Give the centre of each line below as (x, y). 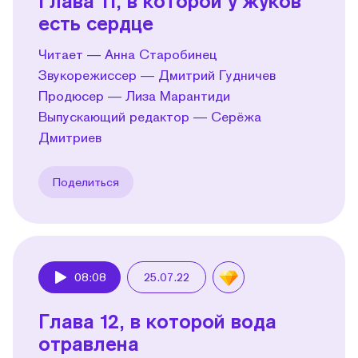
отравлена (89, 343)
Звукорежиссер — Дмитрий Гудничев (157, 74)
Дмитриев (70, 137)
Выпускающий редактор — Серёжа (150, 116)
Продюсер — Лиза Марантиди (134, 95)
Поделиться (86, 181)
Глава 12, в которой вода (157, 320)
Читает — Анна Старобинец (128, 54)
